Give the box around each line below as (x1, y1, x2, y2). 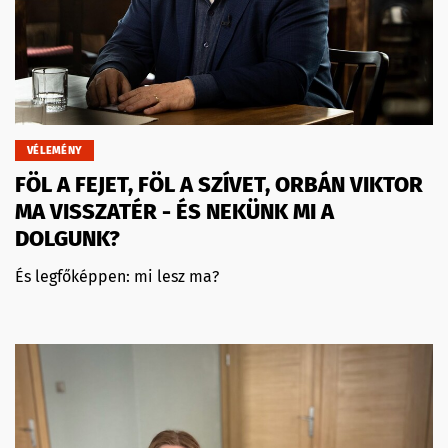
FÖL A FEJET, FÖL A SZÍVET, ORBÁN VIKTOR (15, 170, 423, 198)
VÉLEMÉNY (27, 143, 83, 157)
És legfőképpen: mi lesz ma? (15, 266, 219, 286)
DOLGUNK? (15, 224, 120, 252)
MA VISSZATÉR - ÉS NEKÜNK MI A (15, 197, 334, 225)
